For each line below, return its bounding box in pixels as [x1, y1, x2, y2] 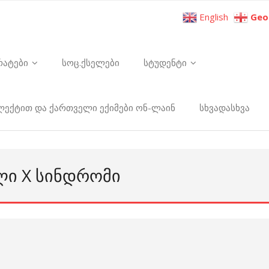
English [199, 11, 228, 23]
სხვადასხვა [199, 101, 250, 113]
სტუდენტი [144, 56, 187, 68]
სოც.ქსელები [62, 56, 119, 68]
